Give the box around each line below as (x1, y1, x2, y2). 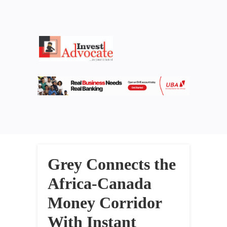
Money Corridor (48, 194, 162, 212)
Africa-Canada (48, 174, 152, 193)
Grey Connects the (48, 155, 176, 174)
